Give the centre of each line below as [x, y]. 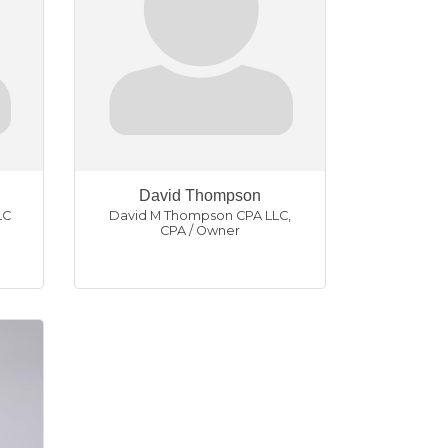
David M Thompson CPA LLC [198, 216]
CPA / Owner [199, 231]
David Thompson [199, 196]
